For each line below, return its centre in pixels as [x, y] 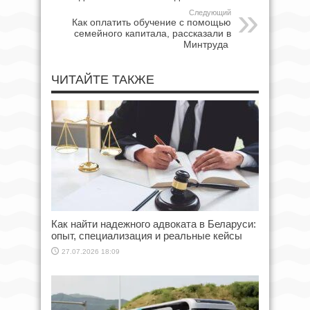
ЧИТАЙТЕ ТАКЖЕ [103, 79]
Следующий [210, 12]
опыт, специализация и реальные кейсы [147, 235]
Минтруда [207, 44]
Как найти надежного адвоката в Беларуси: [154, 224]
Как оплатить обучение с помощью [152, 22]
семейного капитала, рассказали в [153, 33]
